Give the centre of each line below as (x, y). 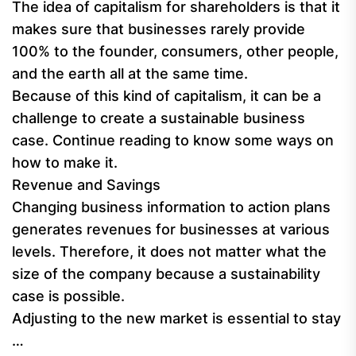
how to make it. (65, 163)
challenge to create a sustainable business (159, 118)
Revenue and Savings (86, 185)
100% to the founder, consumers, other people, (175, 51)
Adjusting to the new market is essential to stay (176, 318)
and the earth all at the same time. (130, 74)
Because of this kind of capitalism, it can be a (166, 96)
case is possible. (68, 296)
